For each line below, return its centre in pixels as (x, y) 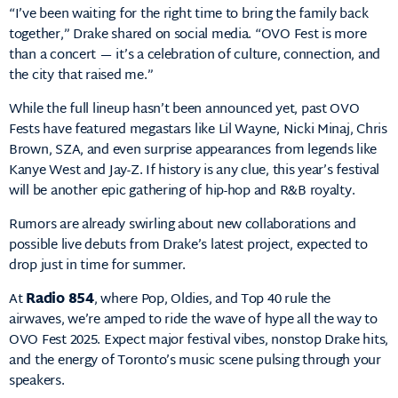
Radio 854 (60, 300)
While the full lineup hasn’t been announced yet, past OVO (184, 110)
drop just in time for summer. (98, 267)
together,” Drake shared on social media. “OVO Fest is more (188, 36)
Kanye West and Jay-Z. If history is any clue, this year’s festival (195, 171)
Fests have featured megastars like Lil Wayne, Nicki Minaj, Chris (198, 131)
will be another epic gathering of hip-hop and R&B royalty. (182, 192)
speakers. (37, 382)
